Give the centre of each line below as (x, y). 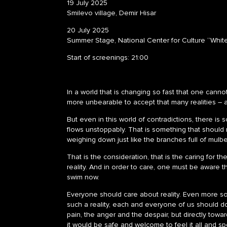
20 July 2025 (88, 30)
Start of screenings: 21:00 (108, 57)
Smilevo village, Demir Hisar (111, 13)
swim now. (83, 177)
